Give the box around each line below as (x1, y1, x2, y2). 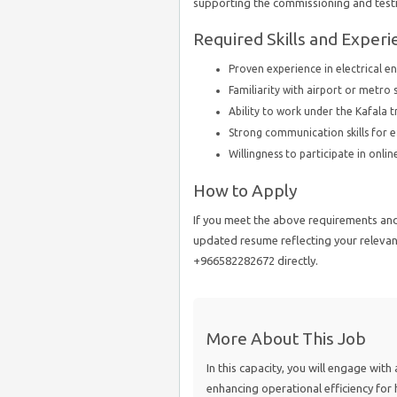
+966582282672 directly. (193, 254, 318, 267)
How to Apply (193, 181, 298, 200)
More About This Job (206, 329, 366, 348)
